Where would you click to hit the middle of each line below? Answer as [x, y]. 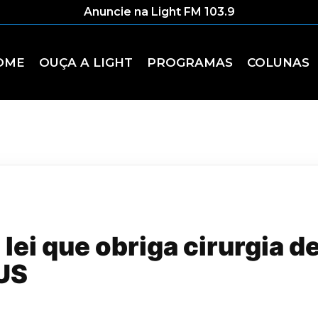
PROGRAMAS [190, 62]
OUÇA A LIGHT [86, 62]
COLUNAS [278, 62]
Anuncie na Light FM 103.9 [159, 12]
